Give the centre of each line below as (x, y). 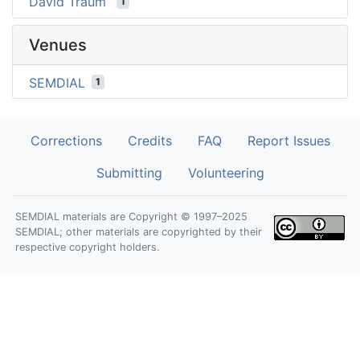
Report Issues (288, 141)
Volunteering (226, 173)
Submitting (129, 173)
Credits (149, 141)
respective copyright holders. (88, 247)
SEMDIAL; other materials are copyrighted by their (139, 232)
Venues (58, 45)
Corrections (66, 141)
